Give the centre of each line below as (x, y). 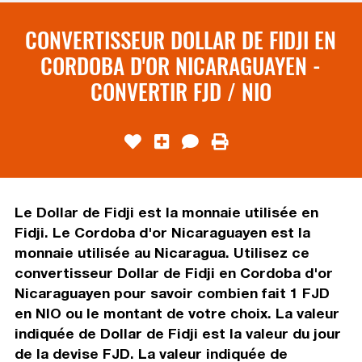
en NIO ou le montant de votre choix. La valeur (177, 313)
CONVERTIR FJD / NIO (181, 91)
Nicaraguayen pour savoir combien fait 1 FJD (172, 293)
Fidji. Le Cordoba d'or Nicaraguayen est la (162, 232)
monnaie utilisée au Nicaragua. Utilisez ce (162, 252)
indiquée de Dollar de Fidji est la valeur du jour (177, 333)
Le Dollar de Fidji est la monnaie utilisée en (166, 212)
